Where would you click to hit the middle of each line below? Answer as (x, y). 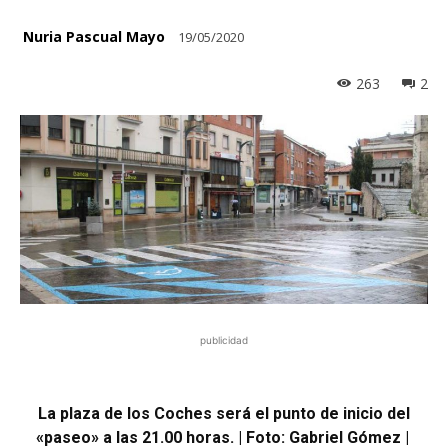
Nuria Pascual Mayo (94, 36)
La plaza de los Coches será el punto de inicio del (224, 413)
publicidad (224, 339)
